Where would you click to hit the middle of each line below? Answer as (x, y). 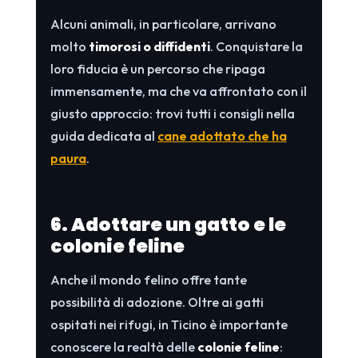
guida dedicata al (103, 135)
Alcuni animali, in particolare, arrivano (163, 24)
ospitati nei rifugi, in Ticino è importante (169, 324)
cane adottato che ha (222, 135)
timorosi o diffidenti (149, 46)
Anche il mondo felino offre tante (148, 279)
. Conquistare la (256, 46)
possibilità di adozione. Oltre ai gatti (157, 302)
